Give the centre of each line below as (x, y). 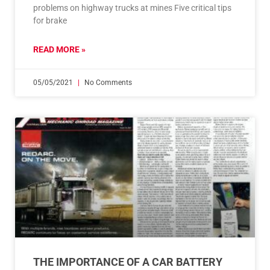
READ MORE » (59, 50)
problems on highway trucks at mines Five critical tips (132, 8)
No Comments (107, 83)
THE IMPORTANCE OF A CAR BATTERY (128, 262)
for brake (50, 21)
